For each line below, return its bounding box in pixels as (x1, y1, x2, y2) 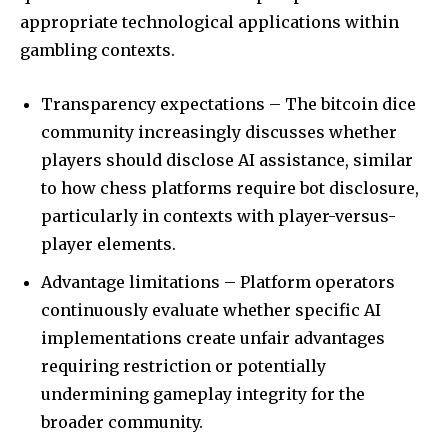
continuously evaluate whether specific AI (41, 299, 381, 320)
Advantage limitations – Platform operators (41, 271, 395, 292)
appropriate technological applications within (20, 11, 399, 32)
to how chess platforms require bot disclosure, (41, 177, 419, 198)
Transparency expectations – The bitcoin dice (41, 93, 416, 114)
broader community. (41, 411, 203, 432)
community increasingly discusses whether (41, 121, 397, 142)
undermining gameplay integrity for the (41, 383, 365, 404)
